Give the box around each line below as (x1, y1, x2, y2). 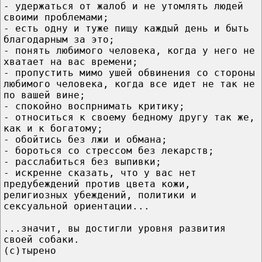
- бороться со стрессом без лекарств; (4, 144, 214, 156)
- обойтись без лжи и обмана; (4, 133, 167, 145)
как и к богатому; (4, 122, 103, 134)
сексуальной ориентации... (4, 200, 150, 212)
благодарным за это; (4, 33, 115, 45)
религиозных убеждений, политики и (4, 189, 196, 201)
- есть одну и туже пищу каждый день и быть (4, 22, 249, 34)
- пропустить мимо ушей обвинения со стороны (4, 67, 255, 78)
